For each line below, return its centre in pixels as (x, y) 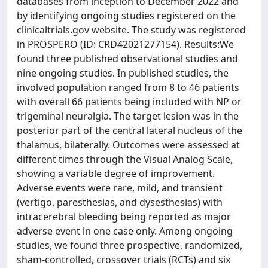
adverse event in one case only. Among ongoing (125, 231)
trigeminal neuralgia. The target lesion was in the (128, 116)
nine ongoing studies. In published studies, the (123, 73)
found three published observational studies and (127, 59)
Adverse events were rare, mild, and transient (120, 188)
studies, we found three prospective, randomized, (130, 245)
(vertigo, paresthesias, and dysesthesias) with (120, 202)
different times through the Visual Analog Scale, (125, 159)
